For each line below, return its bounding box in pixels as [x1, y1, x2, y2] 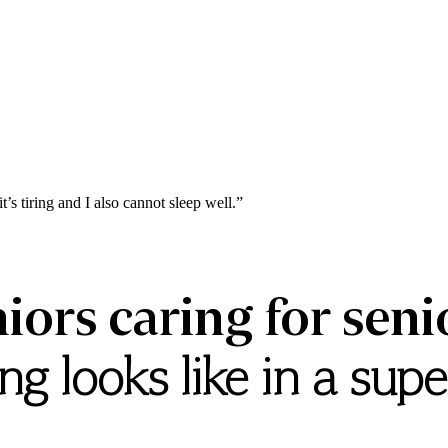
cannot [123, 194, 165, 211]
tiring [21, 194, 54, 211]
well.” [205, 194, 243, 211]
